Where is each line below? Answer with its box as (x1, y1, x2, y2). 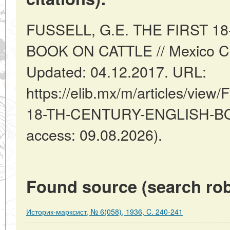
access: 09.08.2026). (26, 124, 162, 145)
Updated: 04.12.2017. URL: (26, 61, 206, 82)
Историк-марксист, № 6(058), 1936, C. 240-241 (26, 206, 183, 217)
